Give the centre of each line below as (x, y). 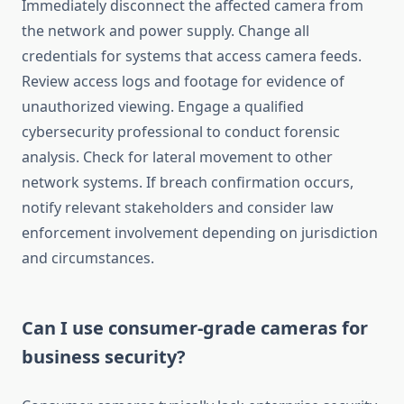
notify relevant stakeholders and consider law (178, 208)
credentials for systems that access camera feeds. (192, 56)
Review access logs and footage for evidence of (183, 82)
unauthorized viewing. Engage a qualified (163, 107)
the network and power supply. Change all (165, 31)
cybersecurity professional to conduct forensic (181, 132)
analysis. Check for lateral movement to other (177, 157)
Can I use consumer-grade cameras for (195, 328)
